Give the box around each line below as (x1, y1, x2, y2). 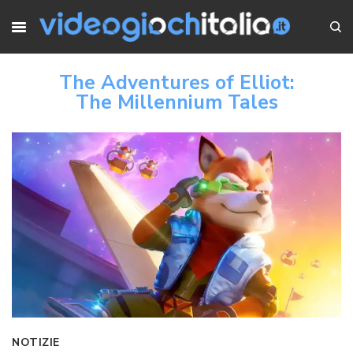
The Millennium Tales (75, 89, 278, 117)
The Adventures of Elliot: (58, 69, 295, 97)
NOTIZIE (12, 335, 60, 351)
